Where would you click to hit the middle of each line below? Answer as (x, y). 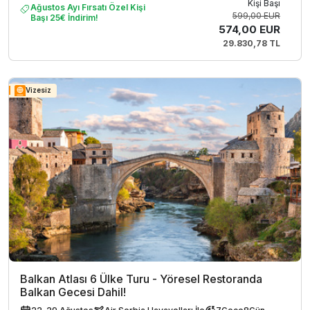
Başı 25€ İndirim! (64, 17)
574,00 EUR (249, 29)
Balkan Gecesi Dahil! (73, 292)
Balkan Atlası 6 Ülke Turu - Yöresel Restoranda (141, 279)
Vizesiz (38, 90)
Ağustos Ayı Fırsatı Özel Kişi (88, 7)
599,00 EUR (256, 15)
